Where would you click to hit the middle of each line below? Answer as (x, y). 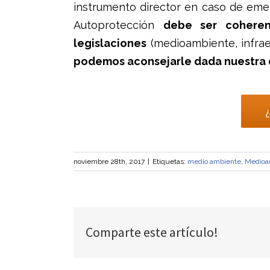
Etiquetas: (170, 162)
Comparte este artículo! (152, 232)
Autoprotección (118, 25)
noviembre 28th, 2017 (109, 162)
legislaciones (110, 43)
